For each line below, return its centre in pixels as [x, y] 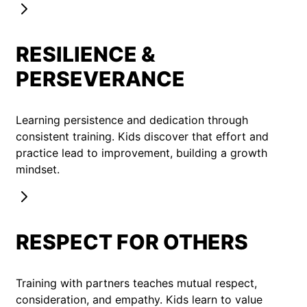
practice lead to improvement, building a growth [142, 153]
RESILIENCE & [86, 54]
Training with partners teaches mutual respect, [136, 283]
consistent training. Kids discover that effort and [142, 137]
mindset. [38, 170]
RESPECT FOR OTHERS [132, 242]
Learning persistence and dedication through [132, 120]
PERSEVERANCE [100, 79]
